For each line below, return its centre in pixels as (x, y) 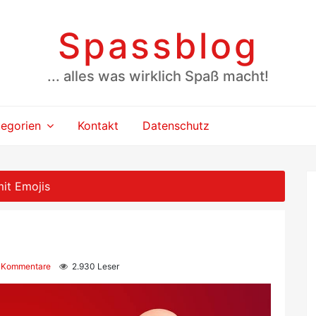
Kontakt (98, 126)
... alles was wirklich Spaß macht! (158, 76)
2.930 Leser (93, 266)
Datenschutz (176, 126)
